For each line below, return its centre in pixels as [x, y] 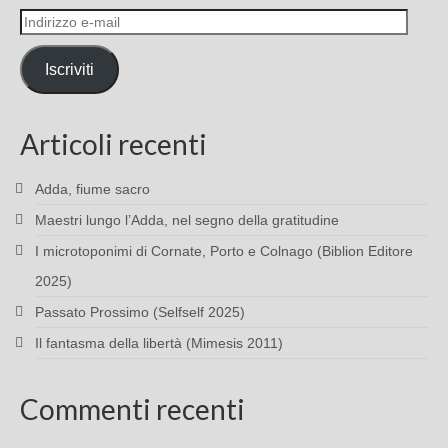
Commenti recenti [132, 409]
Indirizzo [48, 18]
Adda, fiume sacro [92, 189]
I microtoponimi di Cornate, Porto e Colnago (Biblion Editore [224, 251]
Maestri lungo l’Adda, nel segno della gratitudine [187, 220]
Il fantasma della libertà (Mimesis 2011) [159, 343]
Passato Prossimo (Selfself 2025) [140, 312]
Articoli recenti [113, 144]
